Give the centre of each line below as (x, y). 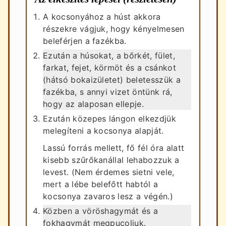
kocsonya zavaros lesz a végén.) (108, 196)
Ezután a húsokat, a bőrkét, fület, (109, 55)
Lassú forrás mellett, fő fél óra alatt (114, 148)
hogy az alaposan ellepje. (94, 104)
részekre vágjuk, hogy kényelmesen (114, 29)
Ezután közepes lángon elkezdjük (109, 118)
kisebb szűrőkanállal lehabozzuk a (111, 160)
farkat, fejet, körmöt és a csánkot (109, 67)
